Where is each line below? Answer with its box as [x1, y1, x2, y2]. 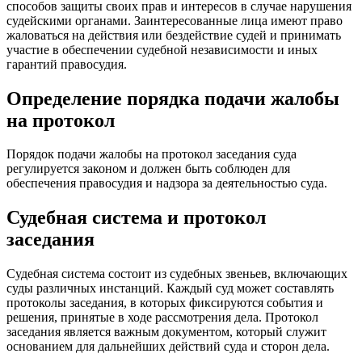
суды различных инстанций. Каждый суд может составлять [6, 281, 334, 296]
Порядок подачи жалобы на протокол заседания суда [6, 147, 297, 162]
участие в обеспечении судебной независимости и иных [6, 42, 318, 57]
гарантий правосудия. [6, 57, 127, 71]
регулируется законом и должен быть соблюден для [6, 162, 290, 176]
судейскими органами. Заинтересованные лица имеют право [6, 13, 343, 27]
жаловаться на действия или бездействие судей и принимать [6, 27, 341, 42]
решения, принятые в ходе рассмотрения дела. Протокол [6, 310, 318, 325]
